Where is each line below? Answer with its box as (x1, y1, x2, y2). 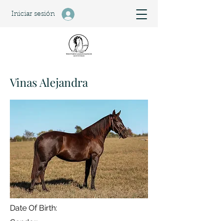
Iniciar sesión (11, 10, 55, 18)
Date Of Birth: (10, 203, 59, 213)
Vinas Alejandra (10, 74, 88, 90)
